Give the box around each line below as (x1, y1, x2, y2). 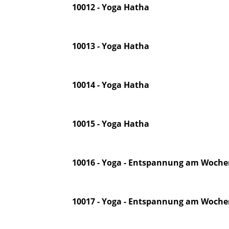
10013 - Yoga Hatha (72, 40, 149, 52)
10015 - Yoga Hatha (72, 118, 149, 129)
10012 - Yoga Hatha (72, 2, 149, 13)
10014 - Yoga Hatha (72, 79, 149, 90)
